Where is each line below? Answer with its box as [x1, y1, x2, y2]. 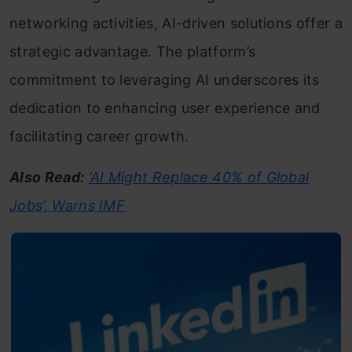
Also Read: [9, 168, 85, 185]
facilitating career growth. [9, 127, 189, 145]
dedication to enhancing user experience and [9, 99, 321, 116]
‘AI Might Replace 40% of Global [88, 168, 310, 185]
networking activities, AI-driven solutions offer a [9, 14, 343, 31]
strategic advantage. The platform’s [9, 42, 256, 60]
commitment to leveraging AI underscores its [9, 71, 320, 88]
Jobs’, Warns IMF [9, 196, 126, 214]
